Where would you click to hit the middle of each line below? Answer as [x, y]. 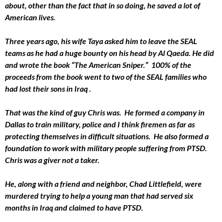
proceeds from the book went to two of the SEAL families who [106, 76]
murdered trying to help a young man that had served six [99, 195]
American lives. [30, 17]
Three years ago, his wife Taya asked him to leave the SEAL [101, 41]
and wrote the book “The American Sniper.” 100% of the [98, 64]
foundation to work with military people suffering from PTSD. [107, 148]
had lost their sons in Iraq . [48, 88]
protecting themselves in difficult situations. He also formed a [107, 136]
